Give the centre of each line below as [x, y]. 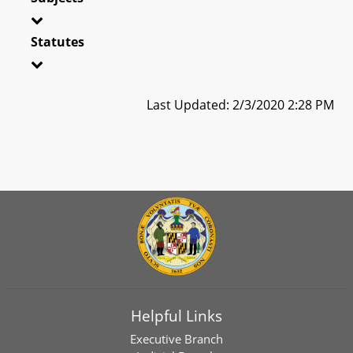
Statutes [58, 41]
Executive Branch [176, 339]
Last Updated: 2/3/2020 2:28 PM [240, 104]
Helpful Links [176, 316]
